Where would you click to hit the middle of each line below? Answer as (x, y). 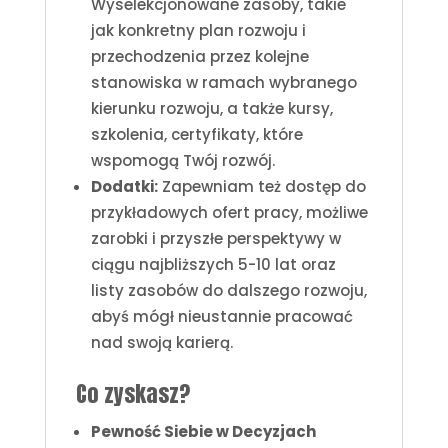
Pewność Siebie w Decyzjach (203, 431)
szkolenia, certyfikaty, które (196, 134)
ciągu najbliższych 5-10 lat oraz (213, 264)
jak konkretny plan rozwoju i (198, 30)
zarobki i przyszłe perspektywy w (215, 238)
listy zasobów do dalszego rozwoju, (228, 290)
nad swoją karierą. (161, 342)
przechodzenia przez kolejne (199, 56)
